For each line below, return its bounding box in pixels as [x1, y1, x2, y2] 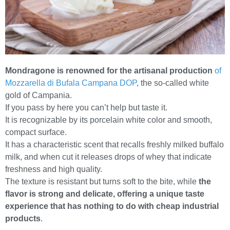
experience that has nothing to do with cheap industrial [5, 202, 219, 211]
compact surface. [5, 128, 67, 137]
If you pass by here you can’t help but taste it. [5, 103, 167, 112]
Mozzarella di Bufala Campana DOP [5, 79, 137, 88]
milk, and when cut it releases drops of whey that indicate [5, 152, 212, 162]
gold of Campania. [5, 91, 72, 100]
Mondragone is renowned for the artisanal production [5, 66, 215, 75]
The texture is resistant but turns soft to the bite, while [5, 177, 199, 186]
